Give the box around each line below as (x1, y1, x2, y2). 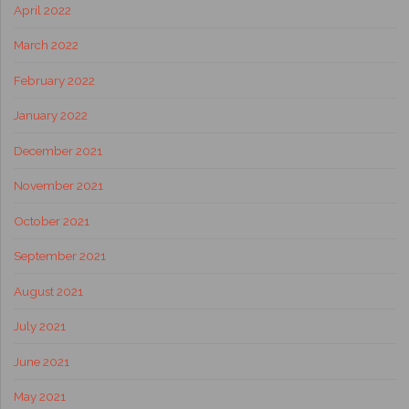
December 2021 (13, 142, 102, 158)
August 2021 (13, 283, 83, 299)
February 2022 (13, 72, 95, 88)
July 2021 (13, 319, 66, 334)
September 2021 (13, 248, 106, 264)
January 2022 (13, 108, 88, 123)
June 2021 (13, 353, 69, 369)
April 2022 (13, 2, 71, 17)
